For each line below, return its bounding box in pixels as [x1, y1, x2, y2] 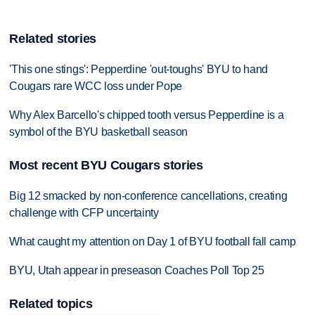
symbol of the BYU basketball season [9, 125, 188, 138]
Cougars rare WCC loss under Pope [9, 79, 183, 92]
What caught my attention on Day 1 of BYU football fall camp [9, 235, 296, 247]
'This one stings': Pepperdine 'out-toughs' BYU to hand [9, 63, 269, 75]
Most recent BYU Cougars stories [9, 158, 203, 173]
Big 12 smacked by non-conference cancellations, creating [9, 190, 288, 202]
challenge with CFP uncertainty [9, 207, 159, 219]
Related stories [9, 31, 97, 46]
